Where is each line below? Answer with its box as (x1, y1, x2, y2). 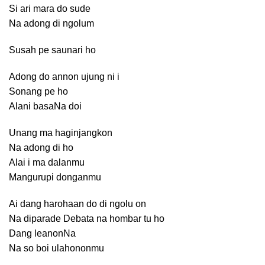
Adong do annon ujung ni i (9, 72, 119, 82)
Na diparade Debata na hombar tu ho (9, 214, 164, 224)
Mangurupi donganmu (9, 172, 101, 182)
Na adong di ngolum (9, 18, 94, 28)
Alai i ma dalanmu (9, 157, 85, 167)
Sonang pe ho (9, 86, 68, 96)
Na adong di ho (9, 143, 73, 153)
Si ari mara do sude (9, 4, 91, 14)
